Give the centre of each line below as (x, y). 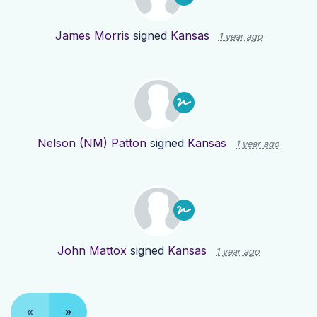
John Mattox (92, 251)
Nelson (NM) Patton (92, 143)
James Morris (92, 36)
